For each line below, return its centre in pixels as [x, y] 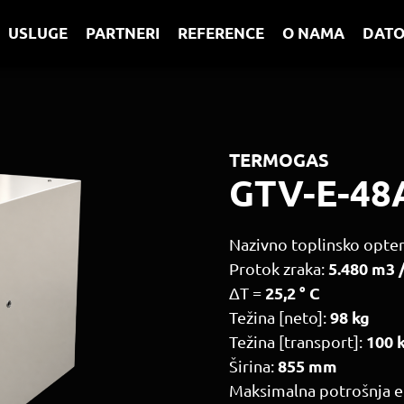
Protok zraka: [279, 268]
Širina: [253, 366]
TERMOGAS [279, 160]
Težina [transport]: [298, 341]
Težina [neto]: [280, 317]
